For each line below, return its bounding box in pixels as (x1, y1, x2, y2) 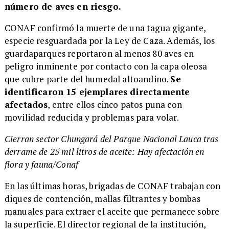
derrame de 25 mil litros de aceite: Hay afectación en (4, 145, 204, 157)
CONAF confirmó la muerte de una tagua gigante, (4, 21, 206, 34)
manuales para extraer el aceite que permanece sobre (4, 205, 220, 218)
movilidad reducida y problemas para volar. (4, 111, 179, 123)
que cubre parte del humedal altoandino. (4, 73, 171, 85)
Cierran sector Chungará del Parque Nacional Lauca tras (4, 132, 219, 145)
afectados (4, 98, 48, 110)
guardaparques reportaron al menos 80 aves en (4, 47, 194, 59)
